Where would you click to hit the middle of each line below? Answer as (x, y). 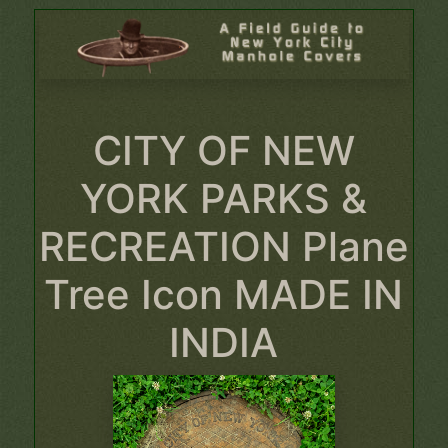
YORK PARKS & (224, 198)
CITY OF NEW (223, 150)
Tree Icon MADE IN (224, 294)
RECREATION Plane (223, 246)
